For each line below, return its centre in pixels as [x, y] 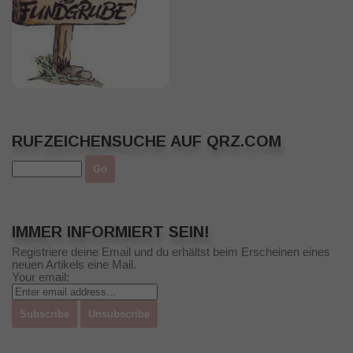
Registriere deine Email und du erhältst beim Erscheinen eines [171, 251]
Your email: [41, 277]
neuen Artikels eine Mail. [74, 264]
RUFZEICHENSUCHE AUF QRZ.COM [147, 141]
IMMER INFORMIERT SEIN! [111, 231]
